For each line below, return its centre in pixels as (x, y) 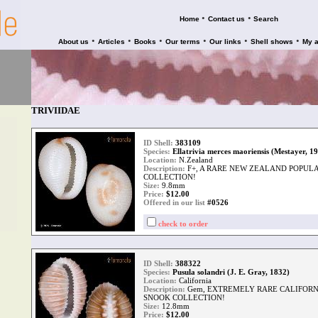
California (194, 280)
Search (266, 19)
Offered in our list (174, 202)
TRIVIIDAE (56, 110)
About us (73, 42)
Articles (111, 42)
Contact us (226, 19)
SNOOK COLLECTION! (184, 297)
